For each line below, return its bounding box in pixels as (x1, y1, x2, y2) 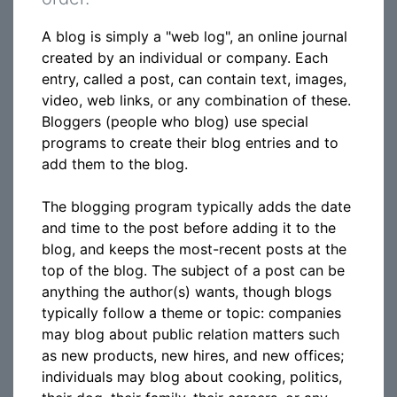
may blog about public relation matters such (42, 325, 339, 343)
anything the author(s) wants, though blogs (42, 283, 331, 300)
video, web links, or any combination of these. (42, 91, 351, 109)
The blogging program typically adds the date (42, 198, 351, 215)
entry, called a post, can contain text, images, (42, 70, 346, 88)
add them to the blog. (42, 155, 188, 173)
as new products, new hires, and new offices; (42, 346, 344, 364)
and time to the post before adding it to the (42, 219, 336, 237)
